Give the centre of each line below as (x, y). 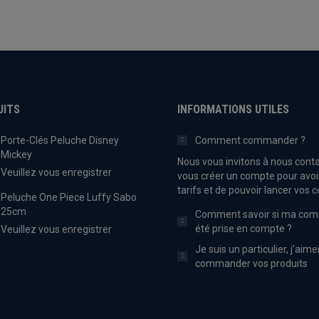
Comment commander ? (250, 140)
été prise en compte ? (244, 228)
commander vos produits (251, 263)
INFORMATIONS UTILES (233, 109)
